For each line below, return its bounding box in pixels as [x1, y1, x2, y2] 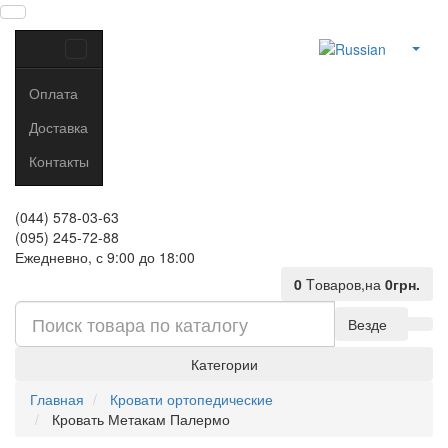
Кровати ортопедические [110, 389, 273, 409]
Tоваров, [306, 274, 365, 294]
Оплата [29, 82, 78, 103]
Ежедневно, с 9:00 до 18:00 [15, 247, 195, 267]
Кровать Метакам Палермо [52, 409, 230, 429]
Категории [190, 354, 258, 374]
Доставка [29, 116, 88, 137]
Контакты [29, 150, 89, 171]
